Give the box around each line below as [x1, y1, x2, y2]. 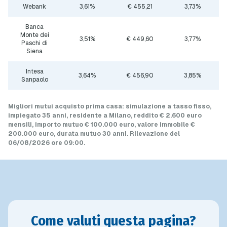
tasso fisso [173, 102, 210, 111]
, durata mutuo [54, 130, 102, 138]
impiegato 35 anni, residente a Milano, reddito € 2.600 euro [8, 111, 202, 120]
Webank [23, 3, 46, 11]
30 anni [102, 130, 127, 138]
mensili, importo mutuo [8, 121, 85, 129]
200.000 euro [8, 130, 54, 138]
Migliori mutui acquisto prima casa [8, 102, 122, 111]
